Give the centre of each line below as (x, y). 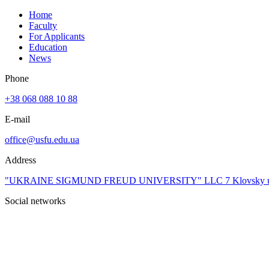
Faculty (43, 25)
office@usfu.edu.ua (42, 139)
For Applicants (57, 36)
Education (48, 47)
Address (20, 160)
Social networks (35, 201)
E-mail (17, 119)
